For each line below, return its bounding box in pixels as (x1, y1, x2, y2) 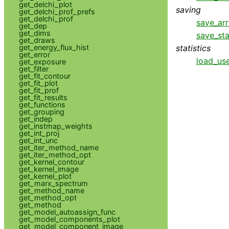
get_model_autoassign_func (18, 207, 116, 216)
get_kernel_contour (18, 157, 84, 166)
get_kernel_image (18, 164, 79, 173)
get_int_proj (18, 128, 59, 138)
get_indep (18, 114, 53, 123)
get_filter (18, 64, 49, 73)
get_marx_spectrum (18, 178, 88, 188)
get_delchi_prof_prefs (18, 7, 95, 16)
